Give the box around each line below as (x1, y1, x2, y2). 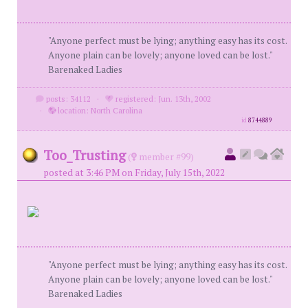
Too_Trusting (43, 146, 126, 164)
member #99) (137, 151, 194, 163)
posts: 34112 (43, 93, 91, 104)
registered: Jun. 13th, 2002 (113, 93, 211, 104)
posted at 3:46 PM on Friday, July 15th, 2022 (43, 166, 225, 179)
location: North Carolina (55, 105, 142, 115)
